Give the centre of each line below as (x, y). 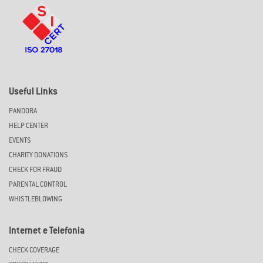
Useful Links (33, 92)
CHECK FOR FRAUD (35, 170)
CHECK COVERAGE (34, 250)
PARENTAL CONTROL (38, 185)
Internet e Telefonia (47, 231)
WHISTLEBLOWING (36, 199)
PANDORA (23, 111)
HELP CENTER (28, 126)
